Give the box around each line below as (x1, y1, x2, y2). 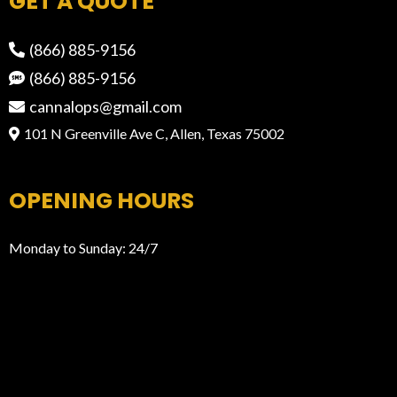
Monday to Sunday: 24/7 (9, 238, 158, 256)
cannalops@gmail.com (29, 96, 182, 116)
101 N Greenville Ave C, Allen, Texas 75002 (24, 124, 284, 142)
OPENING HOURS (9, 184, 194, 216)
